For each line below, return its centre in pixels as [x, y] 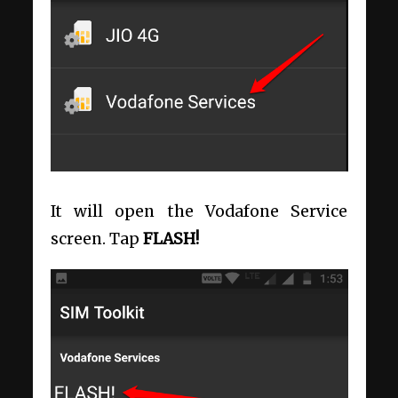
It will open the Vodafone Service [199, 211]
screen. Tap [96, 239]
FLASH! [171, 239]
